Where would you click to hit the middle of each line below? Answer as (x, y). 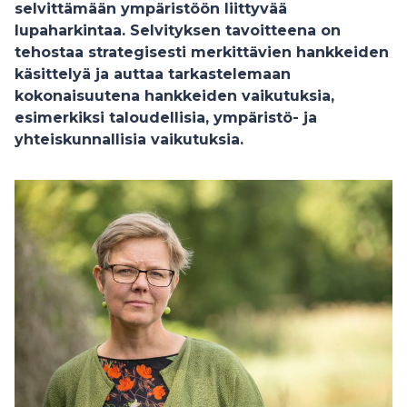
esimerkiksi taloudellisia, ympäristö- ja (166, 118)
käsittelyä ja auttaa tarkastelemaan (153, 74)
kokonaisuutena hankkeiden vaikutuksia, (174, 96)
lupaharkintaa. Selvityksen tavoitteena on (178, 30)
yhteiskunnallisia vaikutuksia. (131, 139)
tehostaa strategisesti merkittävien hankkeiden (202, 52)
